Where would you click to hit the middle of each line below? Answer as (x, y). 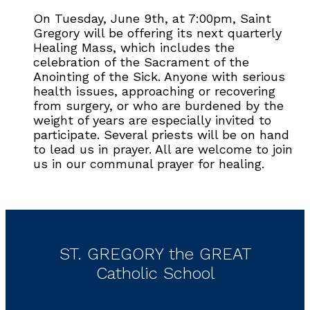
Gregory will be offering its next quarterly (157, 33)
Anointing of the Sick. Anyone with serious (159, 76)
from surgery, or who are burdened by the (158, 106)
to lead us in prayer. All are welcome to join (163, 149)
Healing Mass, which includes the (134, 47)
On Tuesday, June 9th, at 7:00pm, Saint (152, 18)
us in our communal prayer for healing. (149, 164)
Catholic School (155, 273)
